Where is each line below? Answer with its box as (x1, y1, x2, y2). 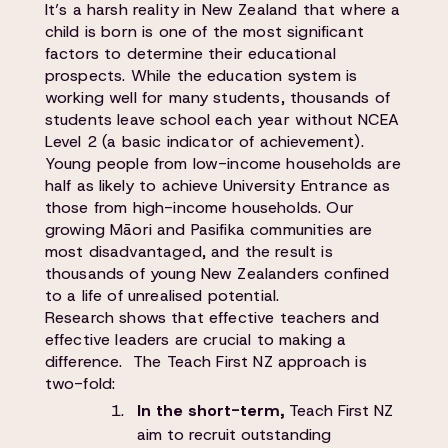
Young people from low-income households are (44, 153, 401, 174)
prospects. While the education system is (44, 65, 358, 86)
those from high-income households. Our (44, 197, 354, 218)
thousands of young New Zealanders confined (44, 263, 390, 284)
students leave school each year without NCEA (44, 109, 399, 130)
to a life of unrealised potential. (44, 285, 280, 306)
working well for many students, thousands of (44, 87, 390, 108)
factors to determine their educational (44, 43, 336, 64)
